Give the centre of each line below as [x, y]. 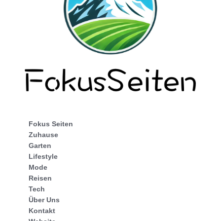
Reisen [40, 178]
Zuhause [43, 135]
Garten [40, 146]
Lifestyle [43, 157]
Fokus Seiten [51, 124]
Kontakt [42, 211]
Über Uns [44, 200]
